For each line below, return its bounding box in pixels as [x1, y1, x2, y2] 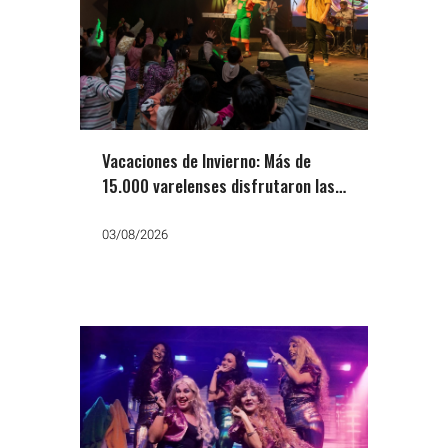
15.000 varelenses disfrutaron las [102, 172, 335, 198]
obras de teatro [102, 197, 210, 223]
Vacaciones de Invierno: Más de [102, 147, 311, 173]
